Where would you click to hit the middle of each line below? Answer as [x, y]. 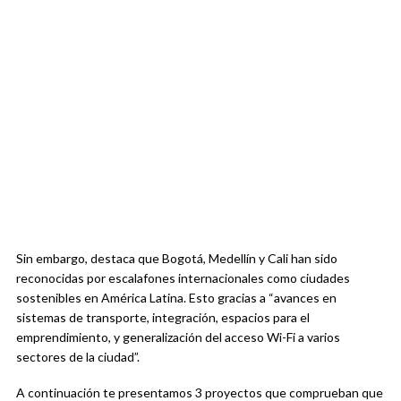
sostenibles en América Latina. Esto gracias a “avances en [176, 298]
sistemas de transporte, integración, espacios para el [163, 318]
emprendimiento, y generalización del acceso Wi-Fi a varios [178, 337]
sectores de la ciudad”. [78, 357]
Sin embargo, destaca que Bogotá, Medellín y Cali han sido [177, 259]
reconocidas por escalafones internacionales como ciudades [183, 278]
